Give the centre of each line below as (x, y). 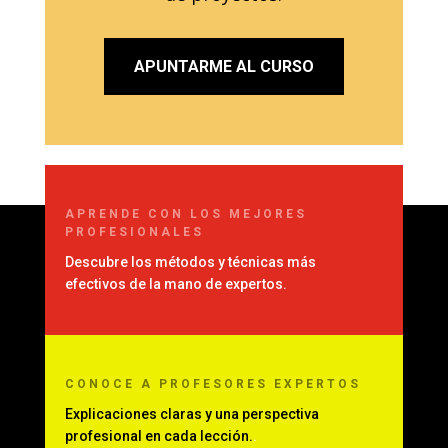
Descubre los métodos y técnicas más (190, 262)
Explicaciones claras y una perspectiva (191, 414)
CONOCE (102, 384)
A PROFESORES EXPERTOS (250, 384)
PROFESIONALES (134, 232)
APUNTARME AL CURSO (223, 67)
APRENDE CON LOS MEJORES (185, 214)
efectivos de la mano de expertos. (175, 284)
